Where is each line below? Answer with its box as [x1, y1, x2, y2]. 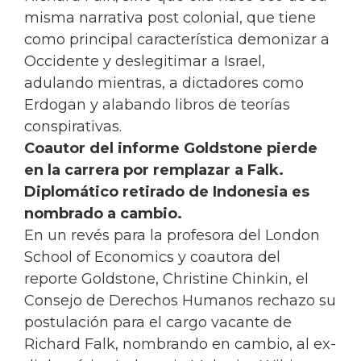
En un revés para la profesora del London [24, 226, 320, 245]
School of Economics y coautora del [24, 248, 280, 267]
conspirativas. [24, 118, 122, 136]
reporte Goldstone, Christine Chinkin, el [24, 270, 309, 288]
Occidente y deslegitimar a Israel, [24, 52, 265, 71]
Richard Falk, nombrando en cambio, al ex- [24, 335, 336, 354]
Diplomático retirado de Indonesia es [24, 183, 309, 201]
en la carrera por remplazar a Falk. [24, 161, 284, 180]
